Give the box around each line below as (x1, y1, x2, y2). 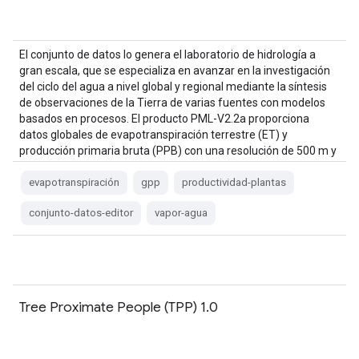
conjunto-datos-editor (29, 207, 133, 219)
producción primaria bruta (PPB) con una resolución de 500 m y (19, 144, 337, 157)
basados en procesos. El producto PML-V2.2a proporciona (19, 112, 309, 125)
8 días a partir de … (19, 160, 112, 173)
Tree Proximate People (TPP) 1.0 (19, 298, 218, 316)
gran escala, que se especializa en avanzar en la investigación (19, 64, 330, 77)
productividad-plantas (182, 176, 286, 188)
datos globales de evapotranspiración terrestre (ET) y (19, 128, 288, 141)
